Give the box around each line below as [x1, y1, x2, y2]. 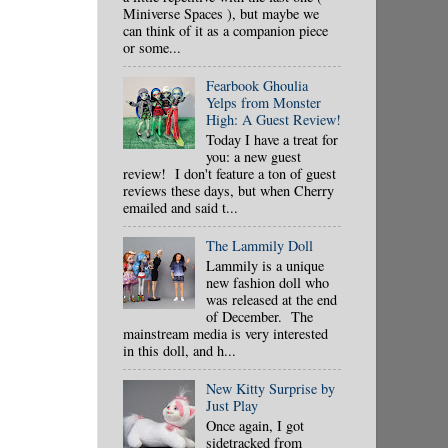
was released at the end [205, 289, 337, 309]
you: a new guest [205, 146, 301, 166]
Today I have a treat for [205, 129, 338, 149]
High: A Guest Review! [205, 109, 341, 129]
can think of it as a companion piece [123, 20, 328, 40]
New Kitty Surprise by [205, 378, 335, 398]
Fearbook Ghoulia [205, 75, 308, 95]
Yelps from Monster [205, 92, 321, 112]
